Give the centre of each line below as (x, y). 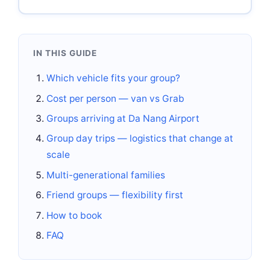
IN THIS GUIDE (65, 53)
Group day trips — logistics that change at (140, 139)
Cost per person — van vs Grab (116, 98)
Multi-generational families (106, 175)
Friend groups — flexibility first (115, 195)
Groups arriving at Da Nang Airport (123, 119)
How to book (74, 215)
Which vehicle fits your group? (114, 78)
